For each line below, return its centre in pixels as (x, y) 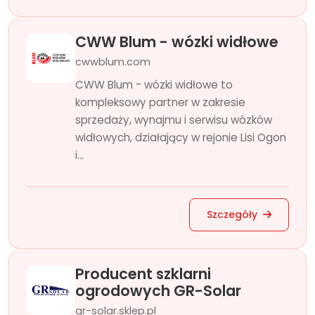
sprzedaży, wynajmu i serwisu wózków (174, 120)
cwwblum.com (113, 62)
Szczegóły (233, 214)
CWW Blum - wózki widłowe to (154, 85)
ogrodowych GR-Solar (158, 291)
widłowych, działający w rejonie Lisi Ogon (181, 137)
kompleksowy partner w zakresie (160, 102)
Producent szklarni (143, 274)
